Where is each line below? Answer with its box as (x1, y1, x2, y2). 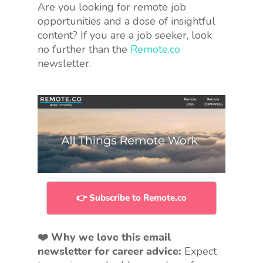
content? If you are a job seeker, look (38, 28, 212, 42)
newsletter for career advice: (38, 244, 181, 259)
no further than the (38, 42, 130, 56)
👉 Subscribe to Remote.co (76, 192, 187, 204)
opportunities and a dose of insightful (38, 14, 215, 28)
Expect (181, 244, 217, 259)
